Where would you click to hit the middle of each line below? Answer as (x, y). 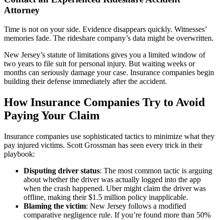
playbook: (19, 154)
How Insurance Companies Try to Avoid (104, 102)
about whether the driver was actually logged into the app (112, 179)
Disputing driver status (62, 170)
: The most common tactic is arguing (156, 170)
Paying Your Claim (52, 115)
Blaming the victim (55, 206)
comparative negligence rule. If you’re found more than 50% (117, 215)
